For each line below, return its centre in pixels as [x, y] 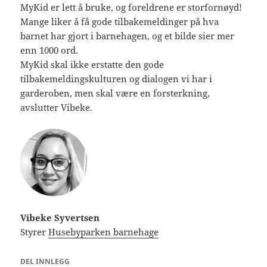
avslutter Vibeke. [57, 108]
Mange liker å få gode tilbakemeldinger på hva [120, 22]
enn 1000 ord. [49, 50]
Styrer [35, 232]
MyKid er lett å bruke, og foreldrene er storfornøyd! [131, 7]
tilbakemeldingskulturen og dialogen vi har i [117, 79]
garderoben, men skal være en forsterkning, [115, 93]
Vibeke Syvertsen [60, 218]
